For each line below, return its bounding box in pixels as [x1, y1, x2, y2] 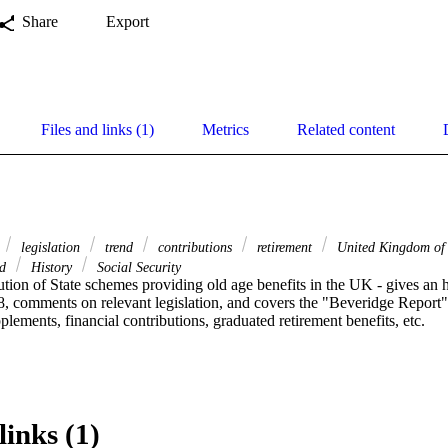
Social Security [93, 258, 181, 275]
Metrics [202, 120, 249, 138]
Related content [297, 120, 395, 138]
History [27, 258, 76, 275]
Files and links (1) [41, 120, 154, 138]
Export [106, 12, 149, 30]
